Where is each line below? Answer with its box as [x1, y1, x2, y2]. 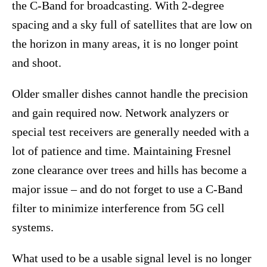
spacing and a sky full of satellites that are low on [12, 18, 252, 32]
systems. [12, 221, 57, 234]
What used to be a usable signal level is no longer [12, 252, 252, 265]
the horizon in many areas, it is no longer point [12, 37, 238, 51]
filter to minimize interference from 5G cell [12, 201, 225, 215]
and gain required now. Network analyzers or [12, 106, 229, 120]
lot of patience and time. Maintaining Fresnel [12, 144, 231, 158]
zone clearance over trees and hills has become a [12, 163, 247, 177]
